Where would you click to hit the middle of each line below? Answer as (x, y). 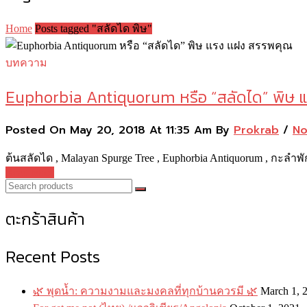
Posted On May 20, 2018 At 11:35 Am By (120, 131)
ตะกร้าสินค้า (45, 219)
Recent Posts (53, 257)
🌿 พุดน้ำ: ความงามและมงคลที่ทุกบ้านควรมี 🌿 (145, 291)
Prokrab (256, 131)
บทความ (26, 62)
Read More (30, 173)
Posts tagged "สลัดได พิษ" (94, 28)
